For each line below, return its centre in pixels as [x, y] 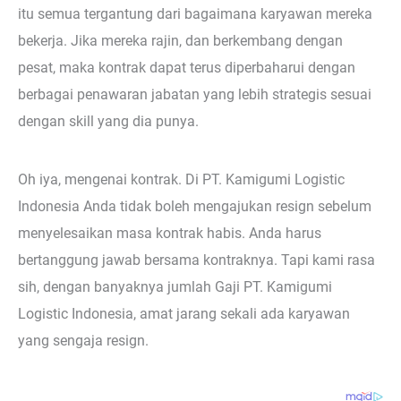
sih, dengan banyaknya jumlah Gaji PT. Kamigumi [175, 287]
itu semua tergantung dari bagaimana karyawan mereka [195, 14]
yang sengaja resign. [83, 341]
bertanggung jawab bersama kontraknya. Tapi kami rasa [196, 260]
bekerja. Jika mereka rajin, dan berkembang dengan [180, 41]
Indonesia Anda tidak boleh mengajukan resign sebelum [195, 207]
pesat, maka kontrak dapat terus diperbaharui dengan [187, 68]
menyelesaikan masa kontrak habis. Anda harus [170, 234]
